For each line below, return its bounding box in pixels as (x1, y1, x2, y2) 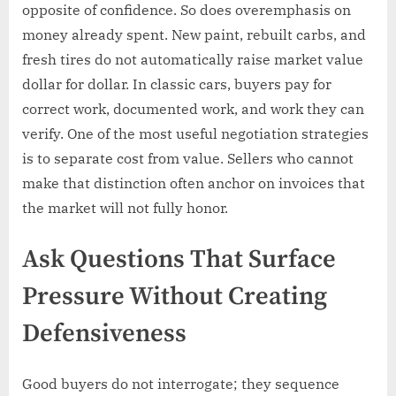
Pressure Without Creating (22, 281, 327, 314)
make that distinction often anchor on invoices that (22, 174, 365, 193)
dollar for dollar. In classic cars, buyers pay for (22, 75, 331, 94)
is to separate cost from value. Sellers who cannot (22, 149, 354, 168)
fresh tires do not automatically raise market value (22, 50, 363, 69)
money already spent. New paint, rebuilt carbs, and (22, 26, 366, 44)
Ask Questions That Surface (22, 244, 336, 277)
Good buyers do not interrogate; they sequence (22, 375, 339, 393)
